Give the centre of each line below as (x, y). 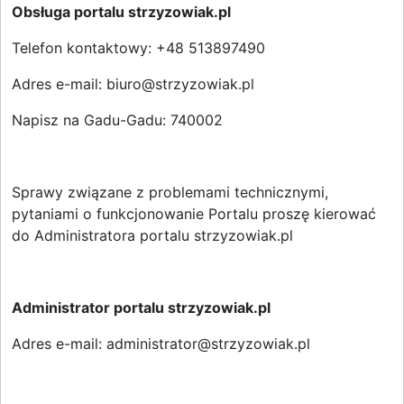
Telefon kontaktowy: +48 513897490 (138, 48)
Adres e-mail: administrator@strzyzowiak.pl (163, 344)
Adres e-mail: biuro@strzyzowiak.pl (133, 84)
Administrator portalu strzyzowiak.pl (141, 308)
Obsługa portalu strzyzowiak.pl (121, 12)
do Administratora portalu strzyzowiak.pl (152, 235)
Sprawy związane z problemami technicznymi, (170, 192)
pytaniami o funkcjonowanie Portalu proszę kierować (194, 214)
